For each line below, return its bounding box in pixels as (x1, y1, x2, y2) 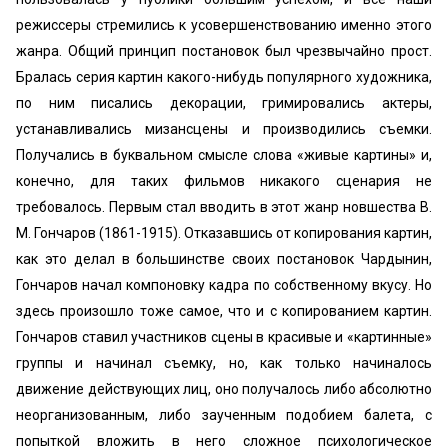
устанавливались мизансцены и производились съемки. (16, 121, 432, 137)
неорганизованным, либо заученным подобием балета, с (16, 407, 432, 423)
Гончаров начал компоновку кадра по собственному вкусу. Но (16, 277, 432, 293)
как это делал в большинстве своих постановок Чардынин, (16, 251, 432, 267)
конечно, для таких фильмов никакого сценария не (16, 173, 432, 189)
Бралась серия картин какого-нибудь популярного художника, (16, 69, 432, 85)
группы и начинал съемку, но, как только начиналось (16, 355, 432, 371)
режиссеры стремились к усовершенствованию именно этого (16, 17, 432, 33)
